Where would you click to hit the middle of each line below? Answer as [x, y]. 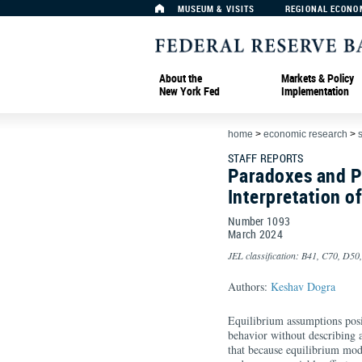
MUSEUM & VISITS [216, 8]
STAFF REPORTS [266, 158]
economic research [305, 134]
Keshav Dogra [303, 286]
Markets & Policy [318, 78]
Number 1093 [259, 221]
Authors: [249, 286]
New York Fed [189, 90]
